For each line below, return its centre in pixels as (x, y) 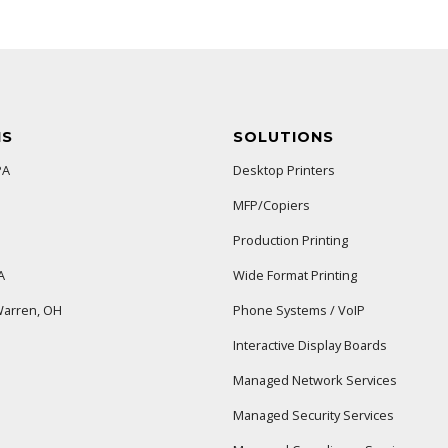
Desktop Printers (283, 170)
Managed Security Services (313, 415)
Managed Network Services (314, 380)
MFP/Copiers (271, 205)
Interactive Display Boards (309, 345)
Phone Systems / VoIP (298, 310)
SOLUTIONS (283, 137)
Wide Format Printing (294, 275)
